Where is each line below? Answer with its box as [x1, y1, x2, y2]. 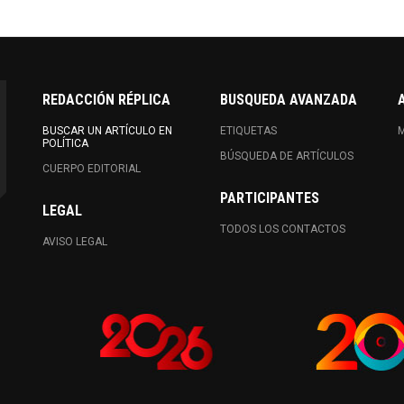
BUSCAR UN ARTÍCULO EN [42, 124, 173, 137]
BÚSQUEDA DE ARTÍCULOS [219, 150, 353, 162]
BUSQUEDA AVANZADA [219, 91, 357, 108]
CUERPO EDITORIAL [42, 162, 142, 175]
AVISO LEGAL [42, 235, 108, 248]
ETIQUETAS [219, 124, 277, 137]
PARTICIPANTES [219, 189, 319, 207]
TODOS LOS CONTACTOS [219, 223, 345, 235]
